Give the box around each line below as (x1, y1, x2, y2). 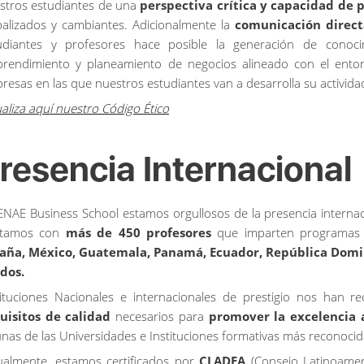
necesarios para (115, 307, 209, 324)
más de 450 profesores (65, 223, 218, 240)
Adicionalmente (132, 15, 216, 32)
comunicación (234, 15, 321, 32)
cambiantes (61, 15, 124, 32)
